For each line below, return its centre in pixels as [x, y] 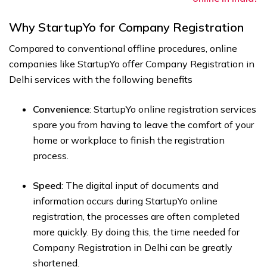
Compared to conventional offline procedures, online [123, 49]
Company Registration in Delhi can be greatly [133, 248]
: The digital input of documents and [140, 186]
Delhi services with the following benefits [101, 80]
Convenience [61, 109]
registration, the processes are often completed [136, 217]
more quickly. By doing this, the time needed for [136, 232]
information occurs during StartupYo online [125, 201]
